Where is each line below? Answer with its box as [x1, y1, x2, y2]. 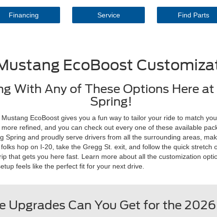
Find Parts [177, 11, 209, 19]
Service [97, 11, 120, 19]
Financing [9, 11, 39, 19]
